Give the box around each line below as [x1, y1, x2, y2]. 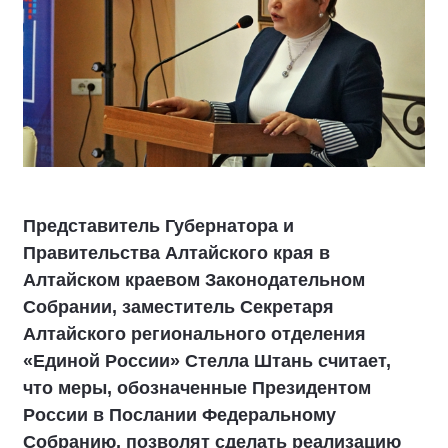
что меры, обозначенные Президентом [23, 378, 371, 398]
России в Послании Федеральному [23, 405, 336, 425]
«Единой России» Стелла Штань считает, [23, 351, 391, 371]
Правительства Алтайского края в [23, 243, 330, 263]
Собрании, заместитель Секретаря [23, 297, 334, 317]
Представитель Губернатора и [23, 216, 294, 236]
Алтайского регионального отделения [23, 324, 366, 344]
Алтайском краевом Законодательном [23, 270, 365, 290]
